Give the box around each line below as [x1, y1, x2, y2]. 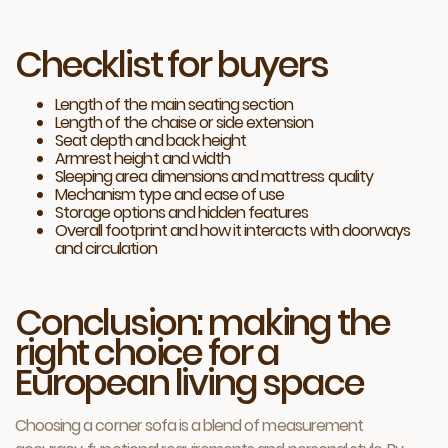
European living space [15, 357, 364, 409]
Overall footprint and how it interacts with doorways [55, 219, 411, 243]
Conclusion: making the [15, 297, 390, 349]
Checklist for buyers [15, 39, 328, 91]
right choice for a [15, 327, 280, 379]
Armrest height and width [55, 147, 230, 171]
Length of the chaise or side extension [55, 111, 314, 135]
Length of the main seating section [55, 93, 294, 117]
